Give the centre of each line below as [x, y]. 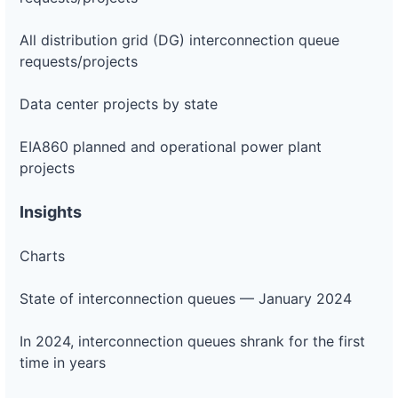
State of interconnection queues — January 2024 [186, 298]
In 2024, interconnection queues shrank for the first [192, 341]
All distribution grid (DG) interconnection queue [179, 40]
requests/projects [79, 61]
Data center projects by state [119, 104]
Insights [51, 212]
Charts [42, 256]
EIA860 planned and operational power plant [171, 147]
